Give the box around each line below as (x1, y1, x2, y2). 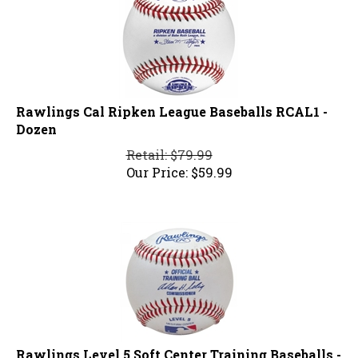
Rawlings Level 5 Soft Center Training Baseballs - (16, 339, 341, 356)
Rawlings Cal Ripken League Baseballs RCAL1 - (16, 96, 328, 113)
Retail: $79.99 (125, 139, 213, 157)
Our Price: (125, 157, 188, 174)
